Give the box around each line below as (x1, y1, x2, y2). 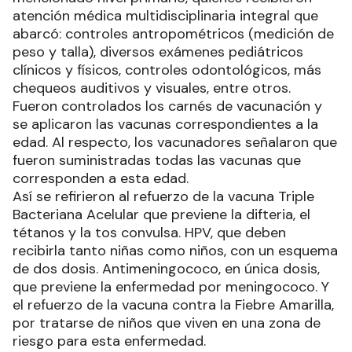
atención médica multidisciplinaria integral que (13, 5, 318, 25)
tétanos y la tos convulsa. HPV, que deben (13, 222, 286, 242)
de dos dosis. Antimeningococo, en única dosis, (13, 258, 320, 278)
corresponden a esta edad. (13, 168, 189, 188)
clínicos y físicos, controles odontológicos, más (13, 60, 321, 79)
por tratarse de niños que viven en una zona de (13, 313, 321, 332)
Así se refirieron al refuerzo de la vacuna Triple (13, 186, 314, 206)
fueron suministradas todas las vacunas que (13, 150, 301, 170)
